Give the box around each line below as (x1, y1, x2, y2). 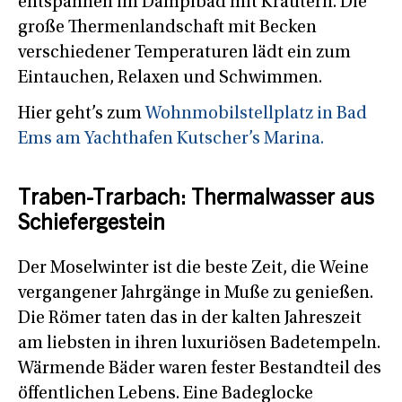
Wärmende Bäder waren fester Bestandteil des (18, 359, 381, 378)
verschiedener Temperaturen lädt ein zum (18, 43, 351, 62)
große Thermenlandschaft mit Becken (18, 18, 317, 37)
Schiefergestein (18, 214, 165, 236)
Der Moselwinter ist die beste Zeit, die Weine (18, 258, 369, 277)
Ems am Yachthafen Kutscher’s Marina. (18, 129, 324, 148)
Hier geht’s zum (18, 104, 145, 123)
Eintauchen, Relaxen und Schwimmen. (18, 68, 322, 87)
